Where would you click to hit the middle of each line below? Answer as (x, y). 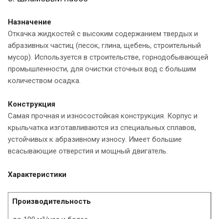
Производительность (52, 201)
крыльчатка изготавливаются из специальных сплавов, (102, 127)
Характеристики (37, 174)
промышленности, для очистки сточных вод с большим (102, 69)
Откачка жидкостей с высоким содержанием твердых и (103, 33)
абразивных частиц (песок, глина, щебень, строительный (104, 45)
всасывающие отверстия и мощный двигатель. (88, 151)
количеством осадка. (44, 80)
